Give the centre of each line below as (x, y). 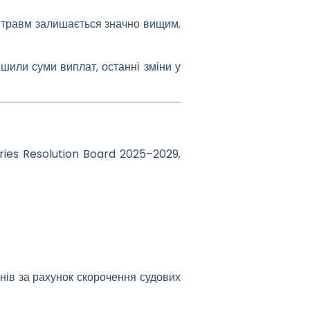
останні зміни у (142, 66)
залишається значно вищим (107, 24)
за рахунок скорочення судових (98, 277)
